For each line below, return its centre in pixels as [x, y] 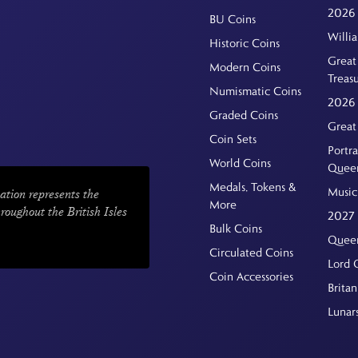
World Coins [240, 163]
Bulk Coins [235, 228]
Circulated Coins [251, 252]
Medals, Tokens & [252, 187]
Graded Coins [243, 115]
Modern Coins [245, 67]
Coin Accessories [251, 276]
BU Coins [232, 19]
